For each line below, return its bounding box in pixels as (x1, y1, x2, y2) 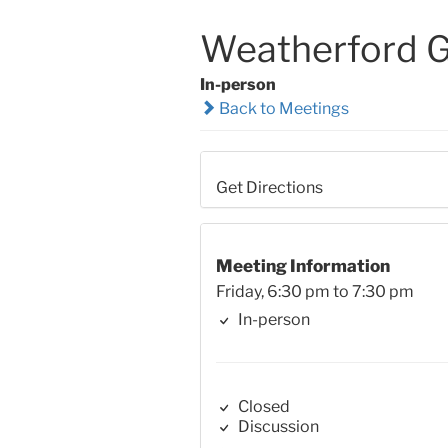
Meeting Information (215, 255, 390, 277)
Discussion (234, 417, 319, 437)
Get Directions (215, 178, 323, 198)
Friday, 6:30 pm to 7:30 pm (215, 282, 414, 302)
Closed (234, 397, 290, 417)
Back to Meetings (215, 98, 349, 118)
